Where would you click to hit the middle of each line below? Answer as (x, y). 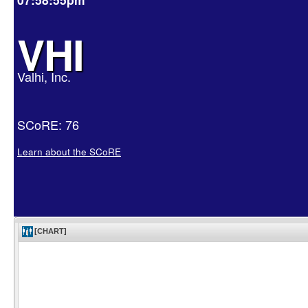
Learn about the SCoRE (69, 152)
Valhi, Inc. (44, 76)
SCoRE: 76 (48, 124)
